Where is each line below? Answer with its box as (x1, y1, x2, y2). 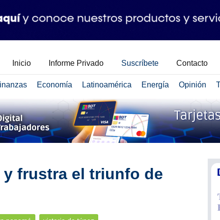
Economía (36, 81, 72, 89)
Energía (141, 81, 169, 89)
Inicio (12, 59, 31, 67)
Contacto (176, 59, 208, 67)
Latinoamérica (82, 81, 132, 89)
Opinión (178, 81, 206, 89)
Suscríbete (121, 59, 159, 67)
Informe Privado (49, 59, 104, 67)
